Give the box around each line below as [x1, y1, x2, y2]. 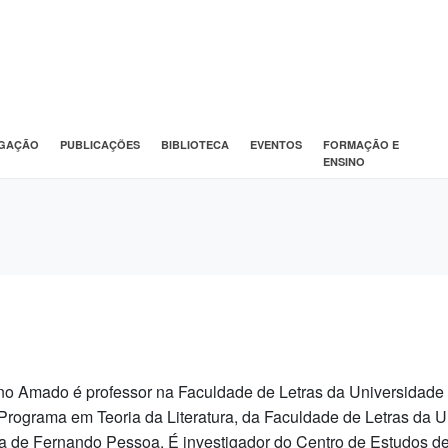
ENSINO [322, 153, 365, 169]
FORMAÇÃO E [322, 136, 399, 152]
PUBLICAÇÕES [59, 136, 140, 152]
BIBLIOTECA [160, 136, 229, 152]
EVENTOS [249, 136, 302, 152]
